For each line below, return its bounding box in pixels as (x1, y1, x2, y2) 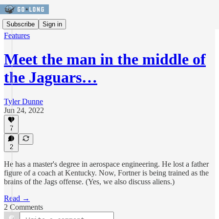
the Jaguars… (4, 68, 97, 87)
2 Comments (4, 203, 43, 211)
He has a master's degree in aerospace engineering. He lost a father (4, 160, 209, 168)
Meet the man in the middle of (4, 50, 206, 68)
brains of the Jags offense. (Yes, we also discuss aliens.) (4, 177, 175, 186)
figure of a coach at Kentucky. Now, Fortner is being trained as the (4, 169, 209, 177)
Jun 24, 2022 (4, 106, 44, 114)
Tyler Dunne (4, 97, 43, 106)
